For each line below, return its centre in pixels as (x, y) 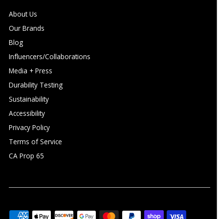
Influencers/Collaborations (50, 57)
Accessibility (27, 113)
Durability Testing (36, 85)
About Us (23, 14)
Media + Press (31, 71)
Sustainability (29, 99)
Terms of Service (36, 142)
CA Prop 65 (27, 156)
